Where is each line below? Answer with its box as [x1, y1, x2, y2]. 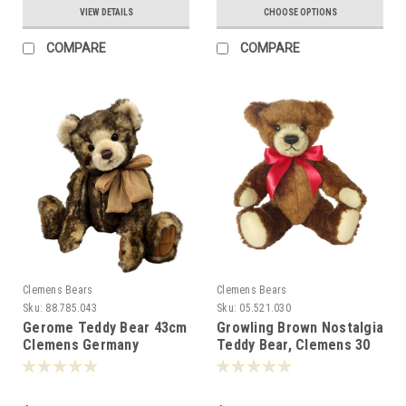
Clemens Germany [23, 335, 139, 353]
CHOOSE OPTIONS [263, 6, 337, 17]
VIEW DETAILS [79, 6, 133, 17]
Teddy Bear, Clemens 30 [217, 335, 371, 353]
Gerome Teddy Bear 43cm [23, 318, 188, 336]
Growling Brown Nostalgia [217, 318, 383, 336]
